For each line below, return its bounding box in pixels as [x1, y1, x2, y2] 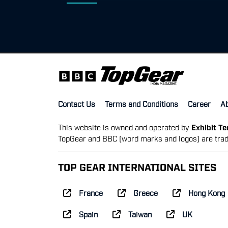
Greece [133, 187, 158, 197]
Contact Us [58, 98, 95, 108]
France [79, 187, 103, 197]
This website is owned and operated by [58, 122, 191, 131]
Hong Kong [188, 187, 225, 197]
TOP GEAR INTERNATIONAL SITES [58, 160, 216, 173]
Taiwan [128, 209, 152, 218]
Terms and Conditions [105, 98, 178, 108]
